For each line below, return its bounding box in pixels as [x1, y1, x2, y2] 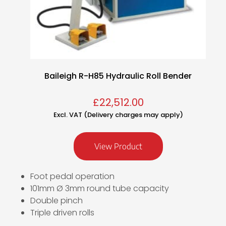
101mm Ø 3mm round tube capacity [30, 183, 169, 195]
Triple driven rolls [30, 207, 94, 219]
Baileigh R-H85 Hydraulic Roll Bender [44, 70, 192, 82]
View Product [94, 141, 142, 152]
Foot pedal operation [30, 171, 115, 183]
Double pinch [30, 195, 83, 207]
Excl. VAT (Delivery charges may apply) [53, 110, 183, 120]
